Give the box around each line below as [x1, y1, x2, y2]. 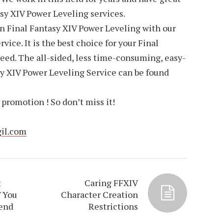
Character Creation [61, 189, 138, 200]
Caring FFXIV [84, 177, 138, 189]
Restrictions [88, 200, 138, 212]
